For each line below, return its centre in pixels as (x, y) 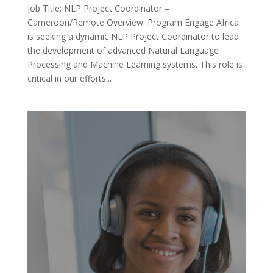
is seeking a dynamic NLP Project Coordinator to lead (133, 36)
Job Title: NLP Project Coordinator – (98, 8)
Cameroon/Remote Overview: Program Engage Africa (133, 22)
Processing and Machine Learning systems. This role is (135, 64)
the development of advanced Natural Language (123, 50)
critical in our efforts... (69, 78)
